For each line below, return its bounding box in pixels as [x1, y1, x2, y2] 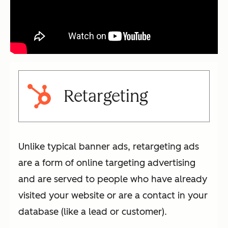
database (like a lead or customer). [18, 206, 167, 218]
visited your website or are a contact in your [18, 190, 208, 202]
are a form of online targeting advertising [18, 157, 195, 169]
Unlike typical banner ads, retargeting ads [18, 141, 199, 153]
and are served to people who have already [18, 174, 207, 185]
